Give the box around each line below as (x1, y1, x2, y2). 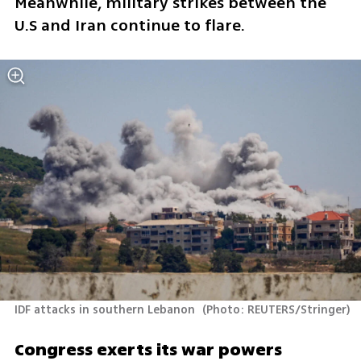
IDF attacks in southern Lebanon (14, 301, 198, 319)
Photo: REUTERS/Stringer (206, 301, 347, 319)
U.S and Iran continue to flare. (14, 13, 245, 37)
